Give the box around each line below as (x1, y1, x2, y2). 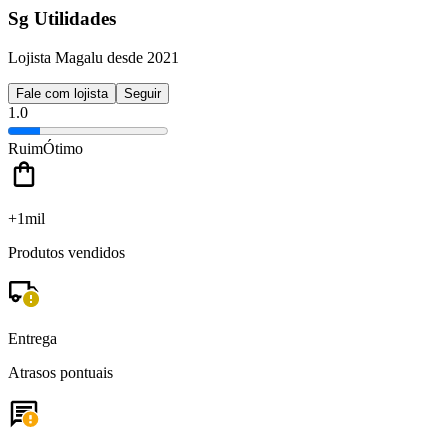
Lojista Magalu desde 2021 (8, 48, 179, 66)
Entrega (8, 329, 57, 347)
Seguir (124, 85, 161, 101)
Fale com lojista (16, 85, 108, 101)
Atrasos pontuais (8, 363, 113, 381)
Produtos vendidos (8, 243, 125, 261)
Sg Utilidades (8, 8, 116, 30)
